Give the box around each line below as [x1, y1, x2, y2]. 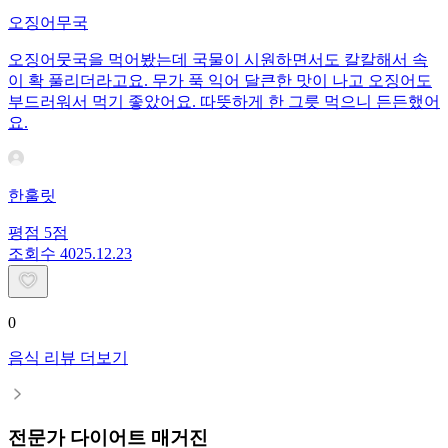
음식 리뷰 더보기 [8, 348, 128, 366]
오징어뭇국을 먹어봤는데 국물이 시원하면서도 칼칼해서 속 [8, 50, 428, 68]
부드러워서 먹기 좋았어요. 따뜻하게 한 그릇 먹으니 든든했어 [8, 92, 440, 110]
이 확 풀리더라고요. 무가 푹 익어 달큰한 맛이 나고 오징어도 [8, 71, 432, 89]
